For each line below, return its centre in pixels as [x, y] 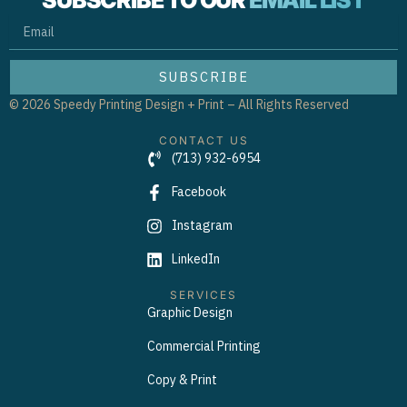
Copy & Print [182, 380]
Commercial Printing [203, 346]
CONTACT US [203, 140]
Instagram [202, 225]
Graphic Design [189, 313]
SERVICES [203, 295]
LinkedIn [195, 259]
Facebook [199, 192]
